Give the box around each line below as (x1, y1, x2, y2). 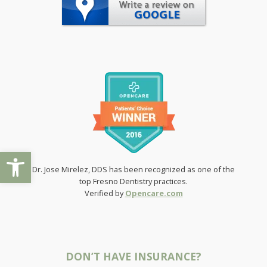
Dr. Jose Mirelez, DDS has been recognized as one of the (32, 163, 235, 175)
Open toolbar (5, 144, 70, 170)
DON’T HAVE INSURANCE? (66, 249, 201, 264)
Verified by (84, 187, 125, 198)
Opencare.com (125, 187, 183, 198)
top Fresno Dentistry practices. (79, 175, 188, 187)
